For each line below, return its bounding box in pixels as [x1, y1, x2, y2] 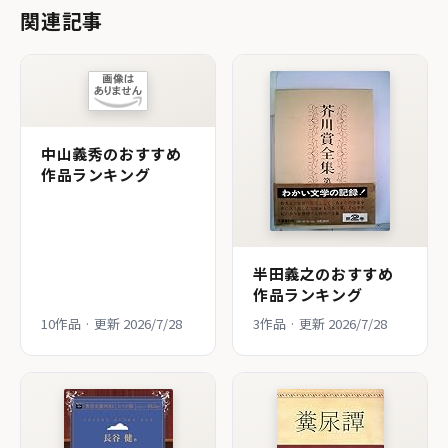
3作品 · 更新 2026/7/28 [253, 313, 387, 333]
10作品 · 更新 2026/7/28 [41, 313, 182, 333]
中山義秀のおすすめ [41, 142, 182, 164]
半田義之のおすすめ [253, 262, 394, 284]
